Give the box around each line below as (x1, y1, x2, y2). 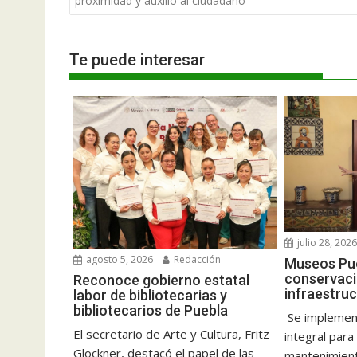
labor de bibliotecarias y (73, 286, 227, 304)
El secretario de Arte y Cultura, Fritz (73, 325, 269, 342)
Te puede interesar (69, 50, 205, 70)
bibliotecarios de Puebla (73, 301, 228, 319)
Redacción (171, 252, 221, 266)
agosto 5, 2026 (84, 252, 153, 266)
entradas (69, 8, 145, 31)
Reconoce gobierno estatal (73, 271, 249, 288)
